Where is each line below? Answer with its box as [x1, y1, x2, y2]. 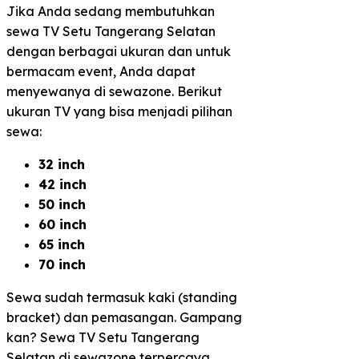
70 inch [38, 256, 86, 272]
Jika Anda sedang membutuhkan [6, 2, 215, 19]
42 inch [38, 175, 87, 192]
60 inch [38, 216, 87, 232]
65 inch [38, 236, 85, 252]
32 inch [38, 155, 85, 172]
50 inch [38, 196, 86, 212]
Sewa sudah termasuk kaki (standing [6, 288, 237, 305]
